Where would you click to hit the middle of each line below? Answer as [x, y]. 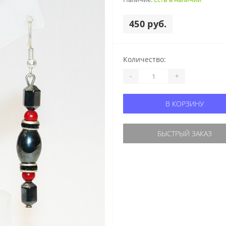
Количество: [145, 59]
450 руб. [148, 23]
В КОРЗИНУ [184, 103]
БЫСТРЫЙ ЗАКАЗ [184, 133]
